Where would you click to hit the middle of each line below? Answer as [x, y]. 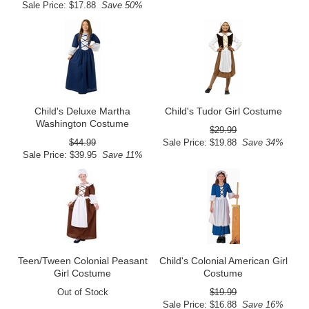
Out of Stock [82, 292]
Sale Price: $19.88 [200, 143]
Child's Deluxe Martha [83, 111]
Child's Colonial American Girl [223, 261]
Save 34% [260, 143]
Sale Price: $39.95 [59, 155]
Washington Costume [83, 124]
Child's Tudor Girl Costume [223, 111]
